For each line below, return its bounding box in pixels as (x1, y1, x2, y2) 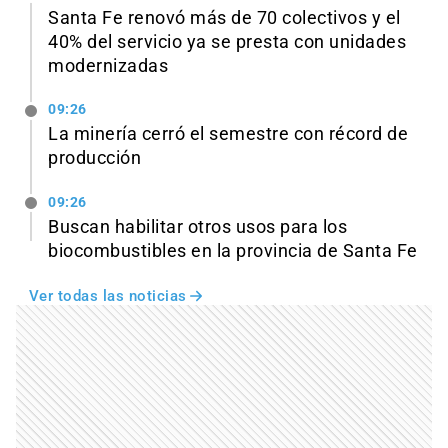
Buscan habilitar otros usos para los (48, 217, 347, 238)
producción (48, 148, 141, 169)
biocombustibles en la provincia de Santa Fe (48, 241, 418, 262)
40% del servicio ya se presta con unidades (48, 31, 406, 52)
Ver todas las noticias (28, 287, 187, 306)
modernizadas (48, 55, 168, 76)
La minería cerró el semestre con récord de (48, 124, 408, 145)
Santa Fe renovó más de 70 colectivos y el (48, 7, 401, 28)
